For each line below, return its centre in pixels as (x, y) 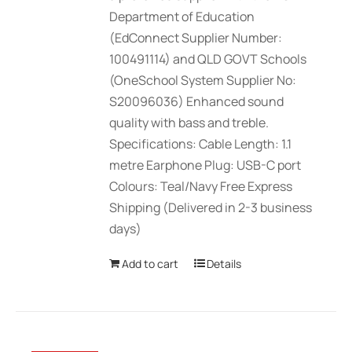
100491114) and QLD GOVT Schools (208, 59)
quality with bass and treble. (189, 123)
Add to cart (150, 264)
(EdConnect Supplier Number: (196, 38)
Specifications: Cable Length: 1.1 (201, 144)
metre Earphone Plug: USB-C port (205, 165)
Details (224, 264)
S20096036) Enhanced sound (197, 102)
